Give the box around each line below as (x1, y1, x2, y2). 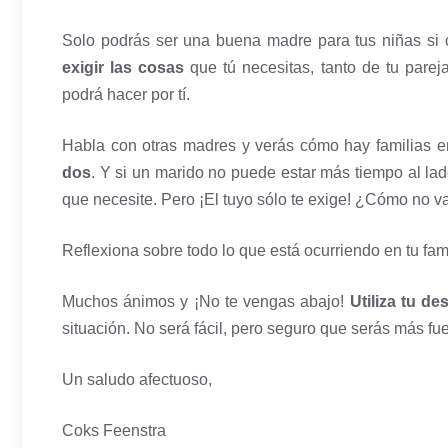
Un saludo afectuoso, (62, 370, 212, 388)
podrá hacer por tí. (62, 85, 190, 103)
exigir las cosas (62, 58, 185, 76)
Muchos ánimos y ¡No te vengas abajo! (62, 292, 350, 310)
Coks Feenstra (62, 421, 166, 439)
